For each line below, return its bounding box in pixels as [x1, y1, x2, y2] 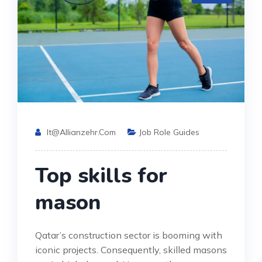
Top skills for [35, 161, 167, 190]
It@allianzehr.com [47, 126, 116, 137]
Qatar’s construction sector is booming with [35, 229, 222, 241]
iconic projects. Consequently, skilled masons [35, 243, 227, 256]
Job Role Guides [139, 126, 199, 137]
